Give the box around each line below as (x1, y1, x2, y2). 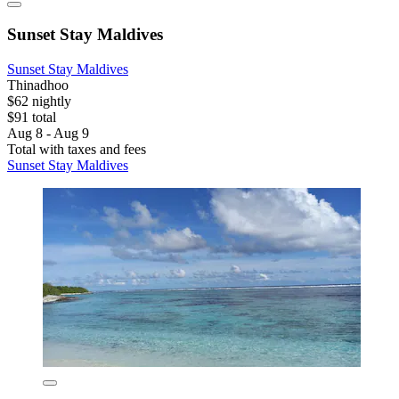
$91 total (7, 109, 56, 125)
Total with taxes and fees (7, 141, 146, 157)
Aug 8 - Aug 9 (7, 125, 89, 141)
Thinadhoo (7, 77, 69, 93)
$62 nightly (7, 93, 71, 109)
